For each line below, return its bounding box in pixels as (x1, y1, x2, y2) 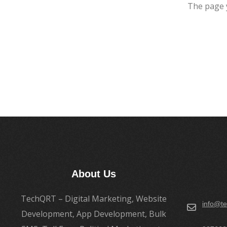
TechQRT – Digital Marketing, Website (20, 193, 167, 205)
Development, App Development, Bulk (21, 208, 166, 220)
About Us (71, 168, 116, 180)
